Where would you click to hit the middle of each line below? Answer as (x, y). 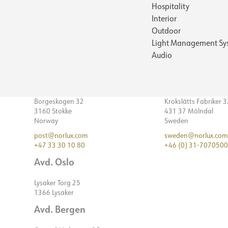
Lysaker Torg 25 (57, 182)
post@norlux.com (61, 135)
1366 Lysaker (54, 192)
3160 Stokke (53, 111)
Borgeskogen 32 (59, 101)
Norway (46, 120)
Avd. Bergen (60, 209)
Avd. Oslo (54, 161)
